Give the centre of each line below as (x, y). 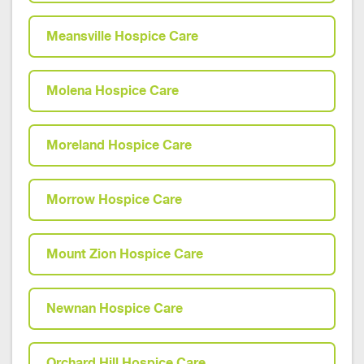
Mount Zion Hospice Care (125, 254)
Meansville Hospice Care (122, 36)
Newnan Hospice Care (115, 308)
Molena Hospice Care (113, 91)
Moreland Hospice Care (119, 145)
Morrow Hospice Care (114, 199)
